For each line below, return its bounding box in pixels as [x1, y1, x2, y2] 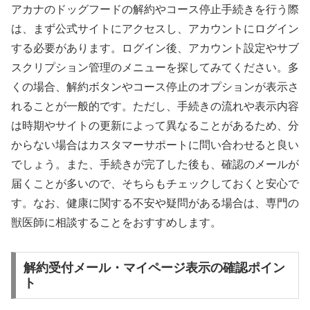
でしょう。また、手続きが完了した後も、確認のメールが [11, 158, 299, 170]
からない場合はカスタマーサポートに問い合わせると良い [11, 138, 299, 151]
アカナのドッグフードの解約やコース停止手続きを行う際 [11, 3, 299, 15]
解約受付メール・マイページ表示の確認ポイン [23, 261, 285, 275]
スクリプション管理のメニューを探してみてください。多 [11, 61, 299, 73]
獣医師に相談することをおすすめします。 [11, 216, 221, 228]
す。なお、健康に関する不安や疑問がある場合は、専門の [11, 197, 299, 209]
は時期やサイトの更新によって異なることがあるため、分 [11, 119, 299, 131]
